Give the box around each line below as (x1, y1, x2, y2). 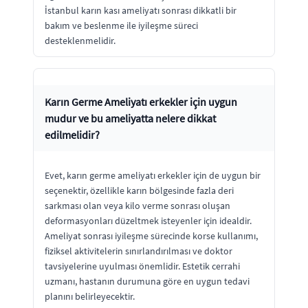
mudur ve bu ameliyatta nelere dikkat (45, 111, 216, 125)
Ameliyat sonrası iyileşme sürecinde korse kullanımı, (45, 229, 258, 242)
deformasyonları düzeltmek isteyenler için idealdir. (45, 214, 252, 227)
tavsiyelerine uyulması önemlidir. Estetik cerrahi (45, 259, 240, 272)
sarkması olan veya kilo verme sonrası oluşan (45, 199, 230, 212)
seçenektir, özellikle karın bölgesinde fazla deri (45, 184, 234, 197)
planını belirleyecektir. (45, 289, 135, 302)
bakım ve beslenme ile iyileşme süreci (45, 19, 198, 32)
